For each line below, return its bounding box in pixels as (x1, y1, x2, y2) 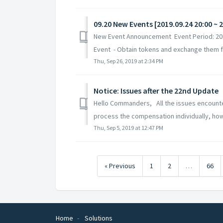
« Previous (105, 161, 136, 170)
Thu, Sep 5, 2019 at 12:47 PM (94, 123, 163, 131)
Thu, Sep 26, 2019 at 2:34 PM (94, 57, 163, 65)
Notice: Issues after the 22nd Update (94, 85, 219, 96)
